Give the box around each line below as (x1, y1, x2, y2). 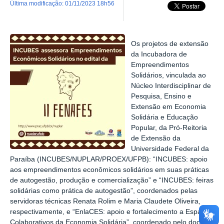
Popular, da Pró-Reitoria (131, 123, 207, 131)
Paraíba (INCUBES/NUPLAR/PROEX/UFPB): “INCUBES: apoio (10, 155, 207, 163)
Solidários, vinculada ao (131, 71, 206, 79)
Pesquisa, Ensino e (131, 92, 192, 100)
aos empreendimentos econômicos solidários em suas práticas (10, 165, 209, 173)
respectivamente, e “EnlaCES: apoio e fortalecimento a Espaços (10, 207, 212, 215)
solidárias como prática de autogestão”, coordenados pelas (10, 186, 197, 194)
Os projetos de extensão (131, 39, 209, 47)
